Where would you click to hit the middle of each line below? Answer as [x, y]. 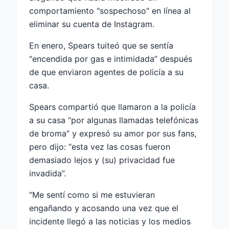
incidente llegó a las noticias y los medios [110, 222]
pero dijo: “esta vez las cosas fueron [100, 147]
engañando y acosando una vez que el [104, 208]
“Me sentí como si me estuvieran [92, 195]
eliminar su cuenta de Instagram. [92, 24]
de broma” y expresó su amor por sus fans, [113, 134]
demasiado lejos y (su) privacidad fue [102, 160]
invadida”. [48, 174]
